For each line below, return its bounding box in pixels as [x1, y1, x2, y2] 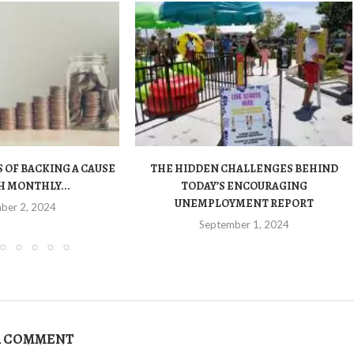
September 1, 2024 [198, 218, 289, 232]
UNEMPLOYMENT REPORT [174, 196, 314, 212]
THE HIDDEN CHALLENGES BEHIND [149, 161, 338, 177]
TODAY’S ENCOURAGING [180, 179, 307, 194]
